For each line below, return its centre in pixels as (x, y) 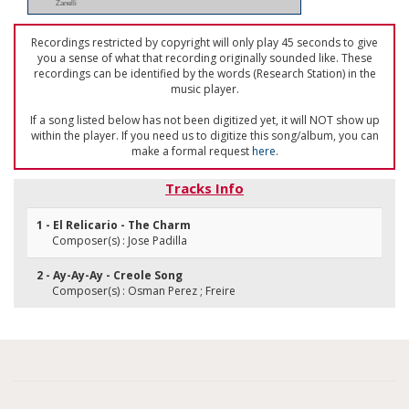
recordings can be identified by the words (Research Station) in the (204, 73)
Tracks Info (204, 188)
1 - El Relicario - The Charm (114, 225)
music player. (204, 89)
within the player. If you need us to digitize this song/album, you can (204, 136)
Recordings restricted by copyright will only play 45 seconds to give (204, 42)
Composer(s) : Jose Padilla (120, 241)
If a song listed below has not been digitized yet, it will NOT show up (204, 120)
